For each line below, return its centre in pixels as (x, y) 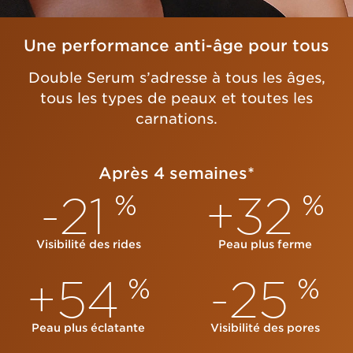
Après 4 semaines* (176, 173)
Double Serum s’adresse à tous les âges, (176, 77)
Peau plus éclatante (88, 327)
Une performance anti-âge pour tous (176, 45)
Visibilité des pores (265, 327)
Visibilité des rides (88, 244)
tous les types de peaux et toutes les (176, 98)
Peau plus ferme (265, 244)
